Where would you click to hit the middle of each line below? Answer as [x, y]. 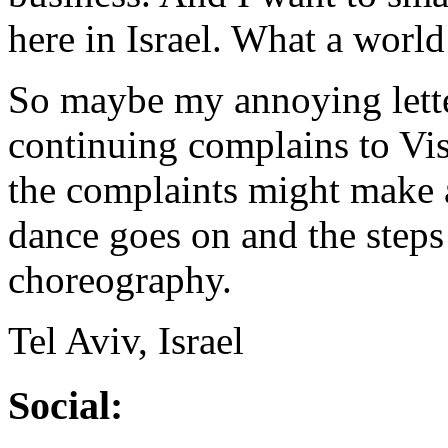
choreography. [120, 279]
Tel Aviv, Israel [126, 340]
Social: [65, 405]
